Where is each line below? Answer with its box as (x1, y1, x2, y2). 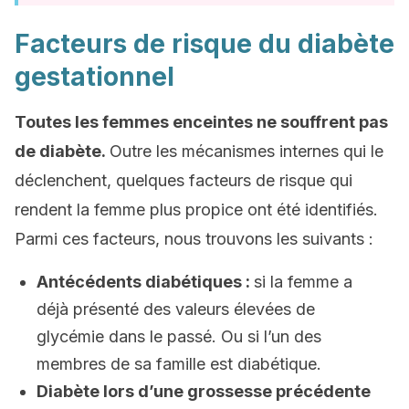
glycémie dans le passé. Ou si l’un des (37, 327, 321, 346)
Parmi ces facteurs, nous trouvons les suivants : (15, 229, 373, 248)
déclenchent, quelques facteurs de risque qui (15, 171, 352, 190)
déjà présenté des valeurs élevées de (37, 299, 315, 319)
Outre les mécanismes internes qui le (110, 142, 383, 161)
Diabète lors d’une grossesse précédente (37, 382, 371, 401)
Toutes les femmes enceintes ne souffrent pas (15, 112, 388, 131)
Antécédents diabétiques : (37, 272, 254, 291)
